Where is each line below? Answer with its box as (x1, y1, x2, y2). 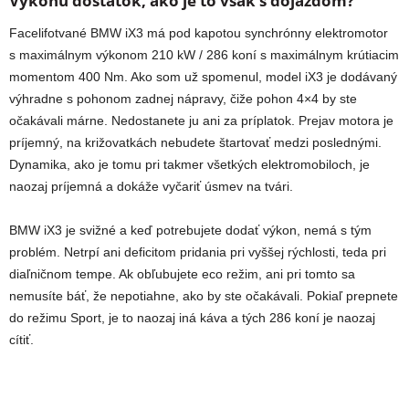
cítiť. (9, 332, 34, 348)
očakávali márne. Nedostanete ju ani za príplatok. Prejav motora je (9, 113, 393, 129)
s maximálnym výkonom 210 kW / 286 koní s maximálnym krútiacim (9, 47, 399, 63)
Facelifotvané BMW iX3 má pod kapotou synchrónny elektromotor (9, 26, 388, 41)
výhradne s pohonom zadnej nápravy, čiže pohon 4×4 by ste (9, 91, 357, 107)
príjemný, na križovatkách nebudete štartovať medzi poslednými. (9, 135, 382, 151)
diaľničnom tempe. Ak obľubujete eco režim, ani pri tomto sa (9, 267, 355, 282)
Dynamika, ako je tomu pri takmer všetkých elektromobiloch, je (9, 157, 370, 173)
